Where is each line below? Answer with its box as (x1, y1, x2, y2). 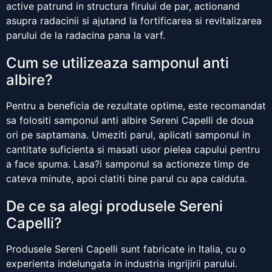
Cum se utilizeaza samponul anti (6, 54, 229, 72)
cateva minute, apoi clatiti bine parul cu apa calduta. (6, 172, 247, 185)
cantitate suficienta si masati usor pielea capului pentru (6, 143, 260, 156)
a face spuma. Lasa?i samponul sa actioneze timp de (6, 158, 249, 171)
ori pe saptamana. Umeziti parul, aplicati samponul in (6, 129, 250, 141)
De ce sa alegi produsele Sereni (6, 197, 223, 216)
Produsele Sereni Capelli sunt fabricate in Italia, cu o (6, 243, 246, 256)
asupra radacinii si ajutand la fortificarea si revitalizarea (6, 15, 262, 27)
